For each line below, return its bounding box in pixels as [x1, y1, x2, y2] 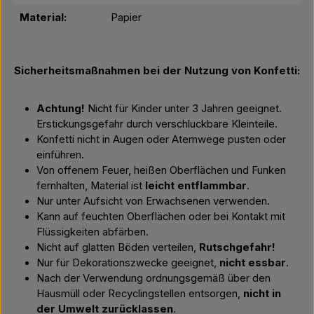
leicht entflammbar [145, 179, 247, 192]
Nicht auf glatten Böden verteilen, [36, 241, 199, 254]
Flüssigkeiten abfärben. [36, 226, 149, 238]
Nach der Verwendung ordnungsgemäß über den [36, 272, 271, 285]
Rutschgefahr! [199, 241, 275, 254]
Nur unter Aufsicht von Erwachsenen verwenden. [36, 195, 270, 207]
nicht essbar [219, 257, 286, 269]
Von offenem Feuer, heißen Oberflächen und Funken [36, 164, 286, 177]
